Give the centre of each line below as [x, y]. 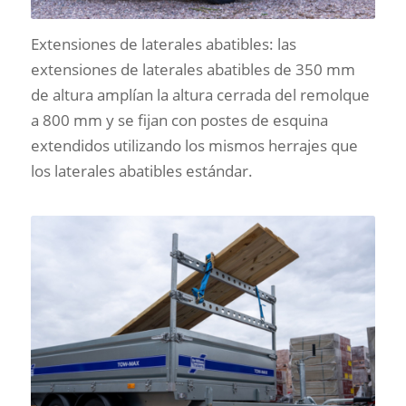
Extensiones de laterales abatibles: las [163, 44]
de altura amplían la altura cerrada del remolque [200, 95]
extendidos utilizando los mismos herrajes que [194, 146]
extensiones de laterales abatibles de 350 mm [193, 70]
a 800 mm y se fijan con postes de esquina [179, 121]
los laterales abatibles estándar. [141, 171]
